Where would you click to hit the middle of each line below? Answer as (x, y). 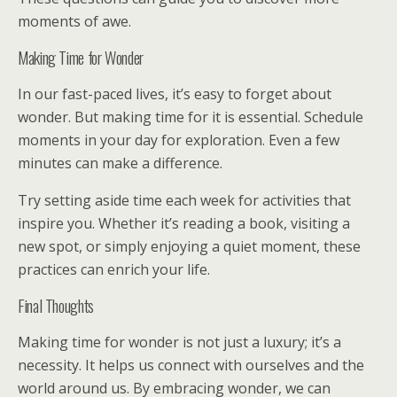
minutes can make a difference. (120, 163)
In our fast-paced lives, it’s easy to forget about (175, 94)
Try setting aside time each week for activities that (184, 200)
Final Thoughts (56, 305)
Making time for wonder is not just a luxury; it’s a (179, 342)
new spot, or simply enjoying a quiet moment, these (189, 246)
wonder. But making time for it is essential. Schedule (191, 117)
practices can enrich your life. (114, 269)
